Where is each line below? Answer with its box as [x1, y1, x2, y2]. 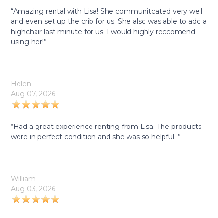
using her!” [11, 37, 47, 46]
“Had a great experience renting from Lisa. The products [11, 122, 202, 131]
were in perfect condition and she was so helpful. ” [11, 132, 181, 141]
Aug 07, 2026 [11, 90, 56, 98]
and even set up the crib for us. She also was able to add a [11, 17, 207, 26]
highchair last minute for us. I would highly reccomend [11, 27, 196, 36]
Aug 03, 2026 [11, 184, 56, 193]
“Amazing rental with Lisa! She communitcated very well [11, 7, 203, 16]
